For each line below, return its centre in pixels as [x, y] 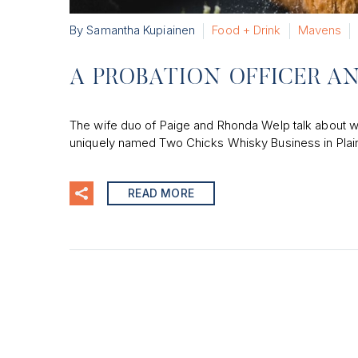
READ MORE [161, 193]
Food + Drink [247, 30]
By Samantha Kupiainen [133, 30]
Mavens [320, 30]
